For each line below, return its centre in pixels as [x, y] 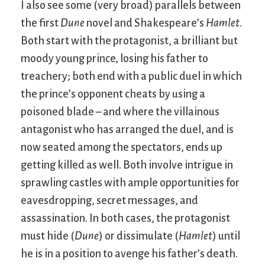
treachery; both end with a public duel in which [131, 76]
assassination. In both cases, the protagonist [125, 218]
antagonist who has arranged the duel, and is [127, 129]
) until [226, 236]
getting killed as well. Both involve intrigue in [127, 165]
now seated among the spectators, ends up [122, 147]
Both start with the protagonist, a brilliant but [129, 41]
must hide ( [48, 236]
